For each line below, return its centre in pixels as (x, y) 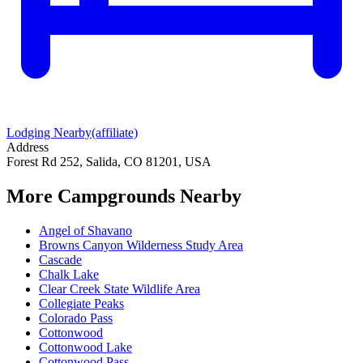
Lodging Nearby (49, 133)
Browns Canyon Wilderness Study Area (141, 245)
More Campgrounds (91, 196)
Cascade (60, 259)
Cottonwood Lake (85, 347)
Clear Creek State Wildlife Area (120, 288)
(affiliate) (115, 133)
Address (28, 147)
